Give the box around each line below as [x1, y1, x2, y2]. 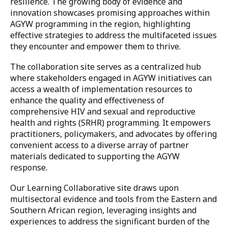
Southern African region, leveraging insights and [10, 205, 196, 216]
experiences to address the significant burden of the [10, 216, 210, 227]
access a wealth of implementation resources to [10, 83, 192, 95]
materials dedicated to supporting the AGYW [10, 151, 180, 162]
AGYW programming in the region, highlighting [10, 18, 190, 30]
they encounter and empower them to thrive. [10, 41, 181, 52]
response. [10, 162, 47, 173]
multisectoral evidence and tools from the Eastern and [10, 193, 217, 205]
